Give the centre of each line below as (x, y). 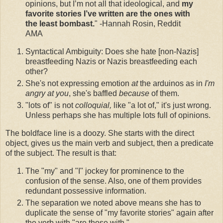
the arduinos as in (171, 83)
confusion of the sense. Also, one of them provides (113, 181)
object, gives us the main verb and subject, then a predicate (110, 143)
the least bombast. (60, 24)
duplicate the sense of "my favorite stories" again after (119, 213)
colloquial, (94, 105)
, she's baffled (94, 93)
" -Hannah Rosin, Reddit (138, 24)
